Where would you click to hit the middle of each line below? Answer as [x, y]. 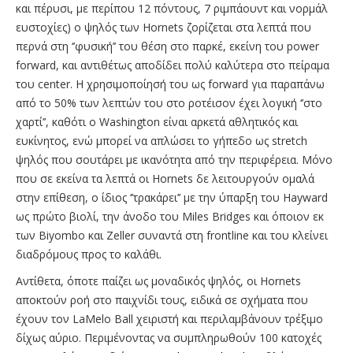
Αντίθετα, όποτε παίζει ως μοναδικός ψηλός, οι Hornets [158, 281]
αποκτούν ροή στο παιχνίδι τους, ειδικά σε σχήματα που [162, 299]
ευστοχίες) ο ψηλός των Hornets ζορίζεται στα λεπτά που [163, 27]
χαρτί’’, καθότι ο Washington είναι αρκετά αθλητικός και [157, 121]
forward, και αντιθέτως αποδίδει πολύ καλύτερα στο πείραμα [173, 65]
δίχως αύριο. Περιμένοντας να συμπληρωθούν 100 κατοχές [169, 337]
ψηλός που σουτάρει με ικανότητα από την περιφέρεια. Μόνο [174, 159]
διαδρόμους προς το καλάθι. [89, 254]
